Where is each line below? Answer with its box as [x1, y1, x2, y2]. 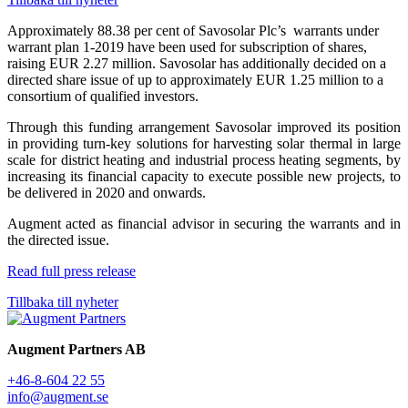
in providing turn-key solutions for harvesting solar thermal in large [7, 135, 401, 151]
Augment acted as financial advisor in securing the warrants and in [7, 215, 401, 231]
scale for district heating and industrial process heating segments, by [7, 151, 401, 168]
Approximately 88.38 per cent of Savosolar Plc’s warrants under [7, 22, 379, 38]
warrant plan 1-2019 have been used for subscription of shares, [7, 38, 367, 55]
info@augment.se [7, 388, 108, 404]
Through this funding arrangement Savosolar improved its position [7, 118, 401, 135]
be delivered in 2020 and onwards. [7, 184, 206, 200]
